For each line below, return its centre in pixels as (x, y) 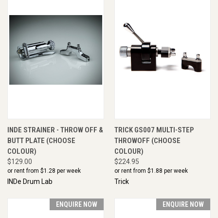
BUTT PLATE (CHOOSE (41, 140)
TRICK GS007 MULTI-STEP (154, 130)
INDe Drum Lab (30, 181)
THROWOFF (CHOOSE (147, 140)
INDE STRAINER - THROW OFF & (55, 130)
